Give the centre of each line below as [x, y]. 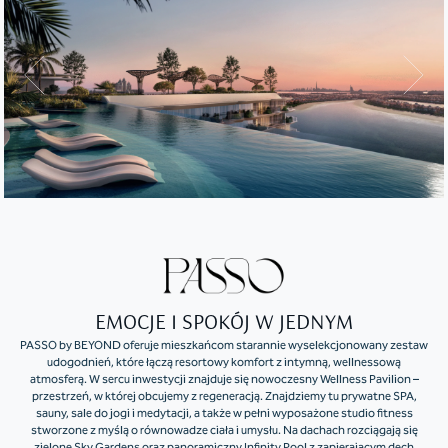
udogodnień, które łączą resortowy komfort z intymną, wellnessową [224, 363]
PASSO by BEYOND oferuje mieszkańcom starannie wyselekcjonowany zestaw [224, 346]
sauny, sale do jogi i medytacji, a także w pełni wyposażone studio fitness [224, 414]
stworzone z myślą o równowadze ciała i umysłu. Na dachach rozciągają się [224, 431]
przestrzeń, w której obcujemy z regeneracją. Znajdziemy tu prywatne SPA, [224, 397]
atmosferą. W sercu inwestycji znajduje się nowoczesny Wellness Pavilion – [224, 380]
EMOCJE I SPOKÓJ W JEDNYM [224, 324]
